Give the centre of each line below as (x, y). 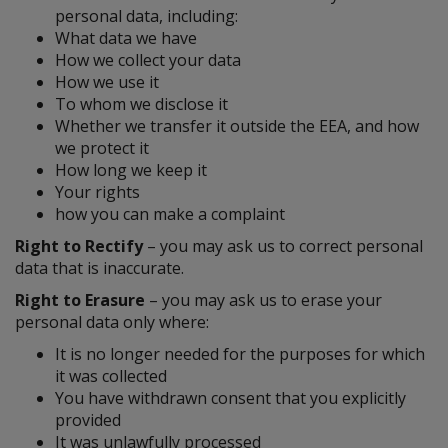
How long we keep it (131, 170)
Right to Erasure (80, 300)
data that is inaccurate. (99, 268)
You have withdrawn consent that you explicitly (230, 398)
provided (88, 420)
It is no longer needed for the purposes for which (240, 354)
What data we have (126, 38)
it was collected (111, 376)
